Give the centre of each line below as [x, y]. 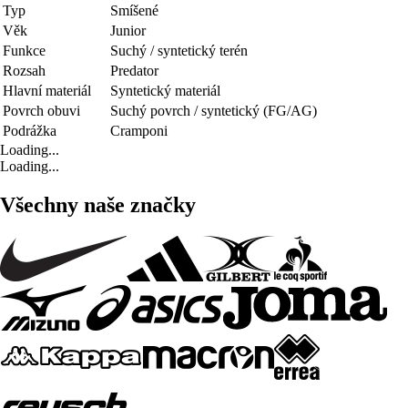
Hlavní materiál [47, 90]
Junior [128, 30]
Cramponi [139, 130]
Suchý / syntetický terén [179, 50]
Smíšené [134, 10]
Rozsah [24, 70]
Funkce [24, 50]
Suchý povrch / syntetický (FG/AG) [214, 110]
